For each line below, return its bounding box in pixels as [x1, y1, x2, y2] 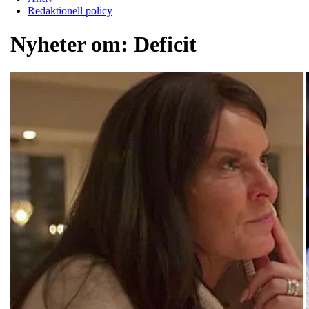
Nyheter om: [10, 32, 134, 57]
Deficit [134, 32, 197, 57]
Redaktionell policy [28, 4, 112, 17]
